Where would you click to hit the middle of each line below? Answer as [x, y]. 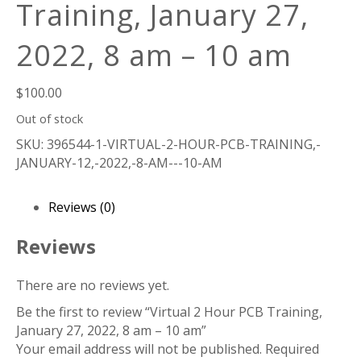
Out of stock [50, 118]
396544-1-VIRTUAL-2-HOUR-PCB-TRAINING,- [184, 144]
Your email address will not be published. [139, 349]
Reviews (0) [82, 207]
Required [292, 349]
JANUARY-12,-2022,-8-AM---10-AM [119, 163]
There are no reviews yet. [93, 285]
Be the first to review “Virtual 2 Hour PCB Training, [169, 311]
